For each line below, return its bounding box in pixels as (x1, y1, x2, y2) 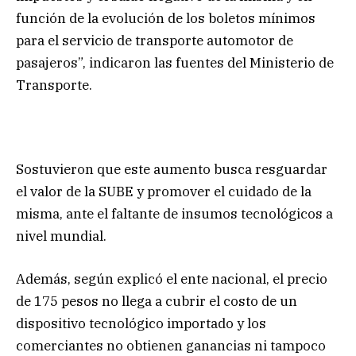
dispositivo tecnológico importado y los (16, 315, 266, 333)
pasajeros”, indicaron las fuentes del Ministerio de (16, 54, 334, 72)
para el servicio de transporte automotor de (16, 32, 293, 50)
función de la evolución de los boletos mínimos (16, 10, 315, 28)
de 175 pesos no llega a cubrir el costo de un (16, 292, 297, 311)
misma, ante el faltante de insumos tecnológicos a (16, 205, 333, 223)
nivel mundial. (16, 227, 106, 246)
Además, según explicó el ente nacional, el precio (16, 270, 327, 288)
